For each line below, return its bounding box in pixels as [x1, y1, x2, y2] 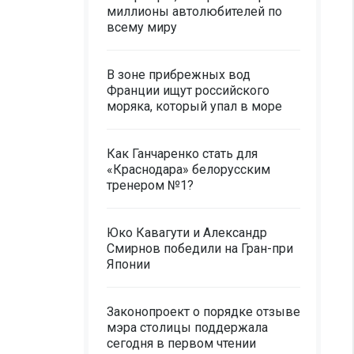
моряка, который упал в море [107, 99, 282, 114]
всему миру [107, 20, 177, 35]
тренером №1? [107, 178, 194, 193]
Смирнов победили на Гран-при [107, 241, 293, 256]
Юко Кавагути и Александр [107, 225, 267, 240]
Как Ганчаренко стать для [107, 146, 258, 161]
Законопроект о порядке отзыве [107, 304, 300, 319]
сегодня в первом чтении [107, 336, 256, 351]
